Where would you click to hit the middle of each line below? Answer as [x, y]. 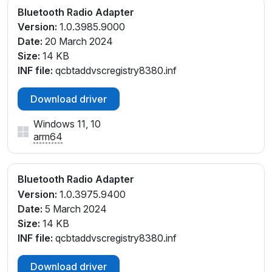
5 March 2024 [75, 209]
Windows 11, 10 [67, 124]
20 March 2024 [78, 42]
